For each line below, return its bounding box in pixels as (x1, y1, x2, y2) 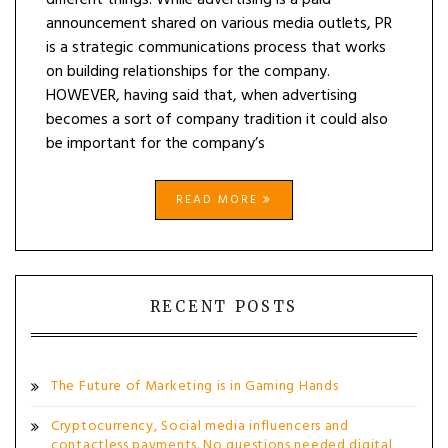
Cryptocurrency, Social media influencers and (51, 415, 349, 438)
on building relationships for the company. (46, 59, 330, 85)
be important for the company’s (46, 131, 265, 157)
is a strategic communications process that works (46, 35, 386, 61)
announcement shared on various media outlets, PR (46, 11, 392, 37)
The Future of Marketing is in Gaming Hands (51, 375, 339, 398)
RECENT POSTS (149, 297, 299, 316)
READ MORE (176, 190, 263, 210)
